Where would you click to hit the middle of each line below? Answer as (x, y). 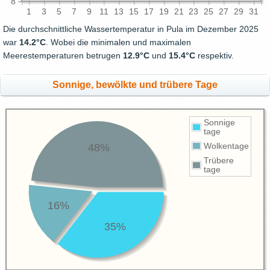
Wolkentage (226, 146)
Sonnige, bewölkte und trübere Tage (135, 85)
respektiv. (215, 55)
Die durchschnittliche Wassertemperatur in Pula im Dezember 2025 (131, 29)
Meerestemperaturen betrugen (63, 55)
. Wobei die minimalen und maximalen (118, 42)
